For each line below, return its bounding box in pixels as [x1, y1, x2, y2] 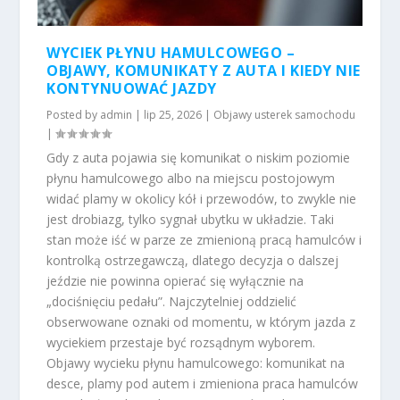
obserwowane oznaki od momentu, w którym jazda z [46, 312, 356, 330]
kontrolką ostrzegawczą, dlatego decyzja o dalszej [46, 251, 339, 269]
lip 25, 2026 [144, 106, 203, 122]
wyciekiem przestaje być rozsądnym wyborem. [46, 333, 316, 351]
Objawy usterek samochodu [213, 106, 356, 122]
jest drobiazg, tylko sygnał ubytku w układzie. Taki [46, 210, 335, 228]
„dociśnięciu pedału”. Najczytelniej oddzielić [46, 292, 297, 310]
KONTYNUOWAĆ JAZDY [46, 78, 217, 98]
